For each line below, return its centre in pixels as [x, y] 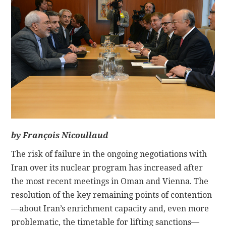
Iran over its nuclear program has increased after [107, 167]
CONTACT [47, 22]
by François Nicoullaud [60, 135]
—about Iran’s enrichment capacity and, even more [110, 208]
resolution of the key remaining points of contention [112, 195]
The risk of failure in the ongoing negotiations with [109, 154]
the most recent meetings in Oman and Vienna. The [110, 181]
